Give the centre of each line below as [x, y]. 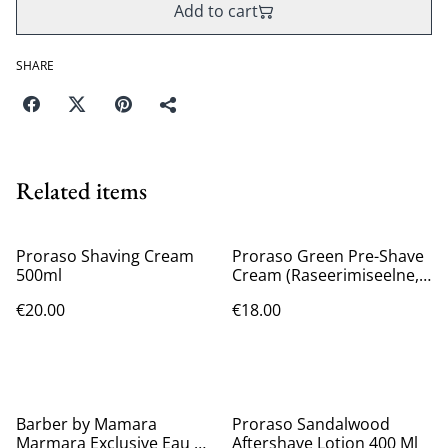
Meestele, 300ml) [295, 294]
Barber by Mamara [86, 424]
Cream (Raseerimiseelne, [325, 275]
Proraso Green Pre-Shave [328, 256]
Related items [81, 190]
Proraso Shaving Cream [105, 256]
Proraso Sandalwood [311, 424]
